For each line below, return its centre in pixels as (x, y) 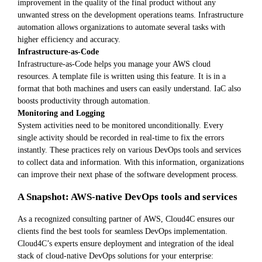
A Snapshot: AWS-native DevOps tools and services (127, 197)
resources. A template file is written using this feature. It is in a (122, 76)
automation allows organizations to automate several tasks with (121, 27)
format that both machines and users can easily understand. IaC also (129, 89)
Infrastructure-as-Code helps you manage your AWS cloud (114, 64)
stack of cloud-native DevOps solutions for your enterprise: (116, 255)
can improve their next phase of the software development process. (128, 175)
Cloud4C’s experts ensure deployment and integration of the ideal (126, 243)
